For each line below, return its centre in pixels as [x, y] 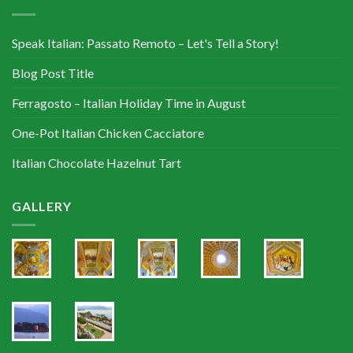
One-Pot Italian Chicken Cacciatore [108, 132]
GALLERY [42, 206]
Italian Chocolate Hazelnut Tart [97, 162]
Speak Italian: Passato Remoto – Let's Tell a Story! [145, 43]
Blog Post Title [53, 72]
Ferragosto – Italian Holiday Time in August [129, 102]
